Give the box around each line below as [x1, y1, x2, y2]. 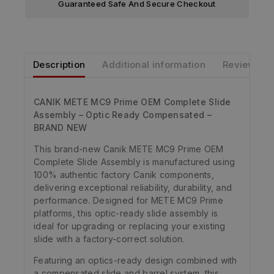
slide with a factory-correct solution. [34, 234, 185, 245]
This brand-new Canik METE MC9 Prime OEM [34, 144, 224, 155]
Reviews [222, 58, 261, 70]
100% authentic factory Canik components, [34, 169, 214, 180]
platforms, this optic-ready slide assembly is [34, 208, 218, 219]
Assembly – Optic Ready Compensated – [34, 109, 212, 120]
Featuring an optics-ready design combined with [34, 255, 237, 266]
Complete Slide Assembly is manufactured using [34, 157, 235, 168]
